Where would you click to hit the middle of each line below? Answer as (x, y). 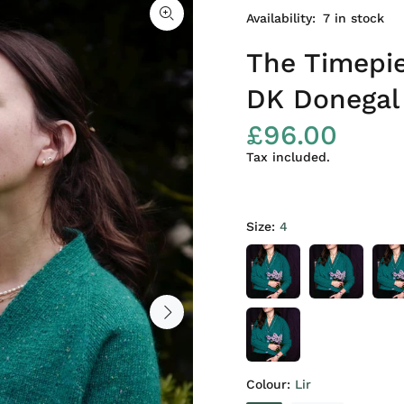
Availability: (281, 18)
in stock (359, 18)
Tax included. (288, 157)
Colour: (271, 384)
